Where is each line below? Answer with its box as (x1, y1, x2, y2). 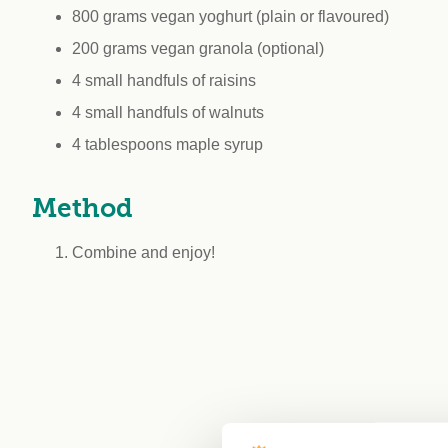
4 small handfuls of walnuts (72, 103, 264, 121)
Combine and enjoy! (72, 243, 235, 261)
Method (32, 192, 133, 224)
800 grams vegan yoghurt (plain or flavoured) (72, 7, 389, 25)
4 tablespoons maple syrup (72, 135, 263, 153)
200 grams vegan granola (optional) (72, 39, 324, 57)
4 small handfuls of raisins (72, 71, 256, 89)
